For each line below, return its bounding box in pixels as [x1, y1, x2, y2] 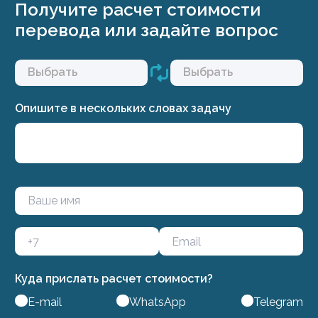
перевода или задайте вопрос [15, 20, 278, 41]
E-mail [27, 295, 62, 309]
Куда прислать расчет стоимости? [15, 271, 213, 285]
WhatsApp [128, 295, 186, 309]
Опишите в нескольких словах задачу [15, 102, 231, 116]
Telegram [253, 295, 303, 309]
